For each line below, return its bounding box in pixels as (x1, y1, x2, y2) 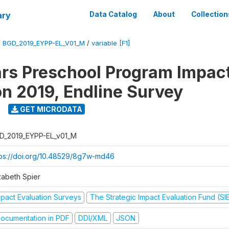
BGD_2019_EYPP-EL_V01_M (3, 39, 85, 47)
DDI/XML (78, 213, 107, 222)
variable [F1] (91, 39, 130, 47)
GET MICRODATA (18, 104, 82, 113)
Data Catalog (89, 10, 137, 18)
